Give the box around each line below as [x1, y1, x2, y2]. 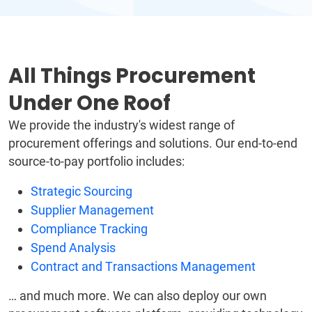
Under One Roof [8, 88, 171, 118]
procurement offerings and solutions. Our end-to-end [8, 136, 297, 151]
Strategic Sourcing [31, 184, 132, 199]
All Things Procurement [8, 61, 256, 91]
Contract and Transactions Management [31, 259, 256, 274]
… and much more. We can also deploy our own [8, 288, 267, 304]
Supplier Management [31, 203, 154, 218]
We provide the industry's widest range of [8, 118, 235, 133]
